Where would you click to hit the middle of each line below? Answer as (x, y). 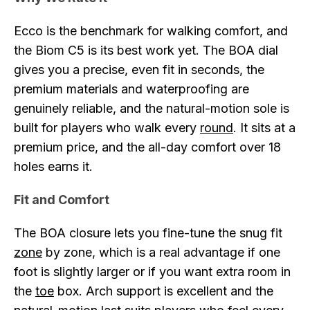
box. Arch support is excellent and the (164, 291)
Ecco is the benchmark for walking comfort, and (151, 31)
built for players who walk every (107, 128)
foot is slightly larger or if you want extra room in (152, 272)
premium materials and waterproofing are (131, 89)
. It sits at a (264, 128)
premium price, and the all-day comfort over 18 (147, 147)
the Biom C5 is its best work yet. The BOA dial (146, 50)
